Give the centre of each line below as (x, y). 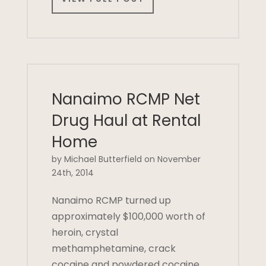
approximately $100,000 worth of (128, 216)
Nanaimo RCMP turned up (111, 200)
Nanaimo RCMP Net (126, 99)
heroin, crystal (85, 232)
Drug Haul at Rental (126, 120)
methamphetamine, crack (113, 248)
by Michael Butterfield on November (126, 159)
